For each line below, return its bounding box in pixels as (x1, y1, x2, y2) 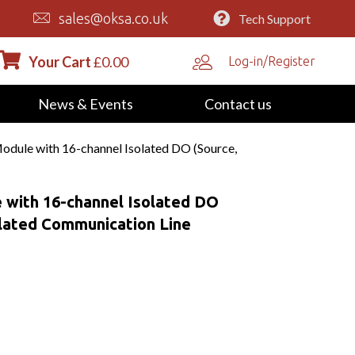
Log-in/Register (228, 53, 316, 68)
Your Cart (28, 52, 91, 71)
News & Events (37, 94, 133, 113)
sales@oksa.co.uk (59, 10, 169, 27)
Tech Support (238, 10, 311, 26)
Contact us (204, 94, 272, 113)
